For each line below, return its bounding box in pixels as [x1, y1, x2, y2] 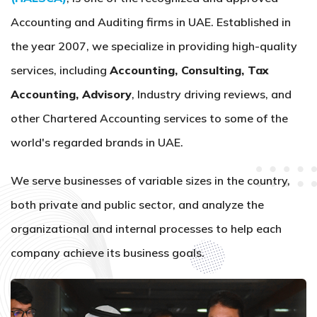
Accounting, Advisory [11, 87, 132, 101]
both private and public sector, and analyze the [11, 197, 264, 212]
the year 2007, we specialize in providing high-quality [11, 39, 297, 53]
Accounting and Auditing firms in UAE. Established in [11, 15, 291, 29]
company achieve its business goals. [11, 246, 204, 260]
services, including [11, 63, 110, 77]
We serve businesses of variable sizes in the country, [11, 173, 290, 188]
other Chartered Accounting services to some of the [11, 111, 288, 125]
